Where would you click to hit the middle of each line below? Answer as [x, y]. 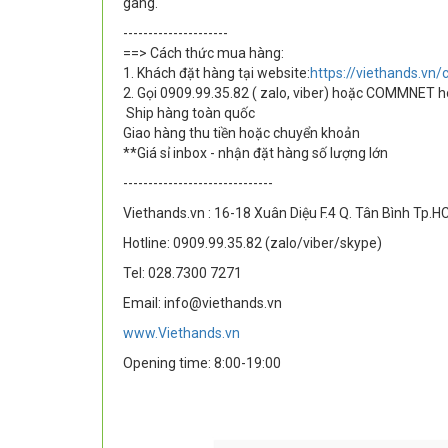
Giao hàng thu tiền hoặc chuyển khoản [241, 133]
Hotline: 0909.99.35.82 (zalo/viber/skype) [252, 243]
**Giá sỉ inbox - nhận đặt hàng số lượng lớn [255, 153]
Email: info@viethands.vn [202, 303]
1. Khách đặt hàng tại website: [216, 73]
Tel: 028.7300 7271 [182, 273]
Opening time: [168, 363]
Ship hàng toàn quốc [189, 113]
